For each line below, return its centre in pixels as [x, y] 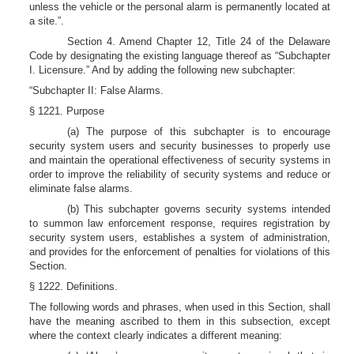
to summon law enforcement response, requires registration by [179, 223]
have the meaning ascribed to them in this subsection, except [179, 321]
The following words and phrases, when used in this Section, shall [179, 307]
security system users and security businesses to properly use [179, 146]
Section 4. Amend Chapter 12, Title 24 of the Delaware [198, 41]
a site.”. [46, 21]
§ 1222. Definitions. [73, 286]
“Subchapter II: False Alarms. [96, 90]
